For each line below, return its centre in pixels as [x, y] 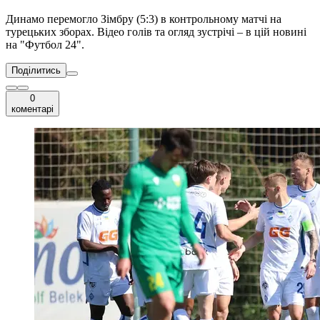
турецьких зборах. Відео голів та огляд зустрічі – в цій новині [156, 32]
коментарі [32, 109]
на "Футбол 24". [45, 45]
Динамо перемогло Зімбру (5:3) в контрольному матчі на [144, 19]
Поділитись [36, 71]
